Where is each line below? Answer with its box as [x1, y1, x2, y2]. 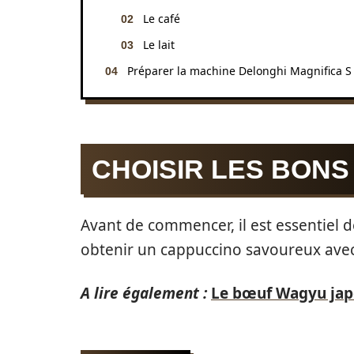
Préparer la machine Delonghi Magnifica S [127, 63, 352, 78]
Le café [143, 11, 180, 26]
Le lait [143, 37, 175, 52]
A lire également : [81, 283, 207, 303]
